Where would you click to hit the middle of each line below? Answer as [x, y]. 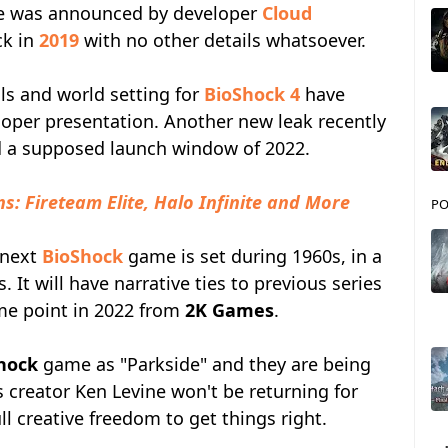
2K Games [229, 310]
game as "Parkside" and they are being [204, 364]
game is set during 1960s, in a [252, 256]
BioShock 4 [252, 94]
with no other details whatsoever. [222, 40]
